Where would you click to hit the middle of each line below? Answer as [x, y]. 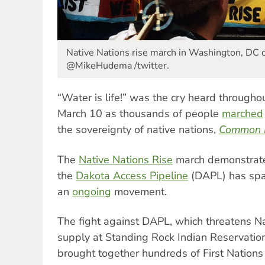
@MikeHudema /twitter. [118, 66]
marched [243, 114]
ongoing [92, 191]
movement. [139, 191]
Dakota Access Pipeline [132, 175]
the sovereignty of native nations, [138, 130]
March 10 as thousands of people [140, 114]
